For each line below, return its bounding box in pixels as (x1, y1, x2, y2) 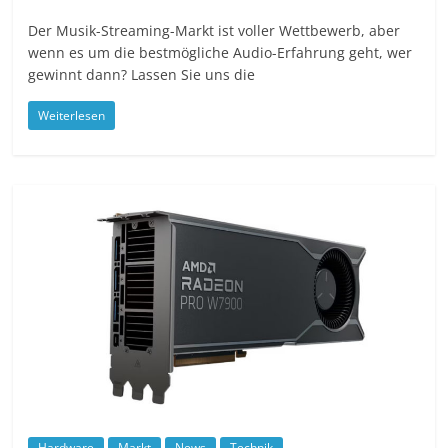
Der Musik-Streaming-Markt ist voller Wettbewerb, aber (28, 20, 401, 40)
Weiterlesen (38, 106, 106, 124)
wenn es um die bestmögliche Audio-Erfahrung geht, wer (28, 42, 413, 62)
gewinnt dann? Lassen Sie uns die (28, 64, 256, 84)
